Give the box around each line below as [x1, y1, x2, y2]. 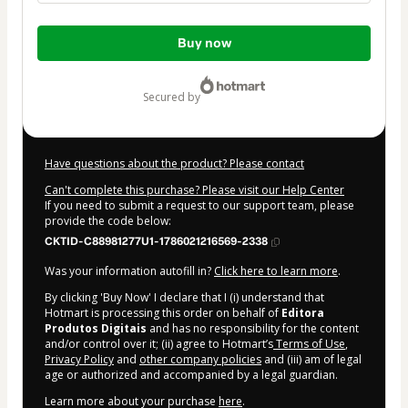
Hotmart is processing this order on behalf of [45, 305, 281, 321]
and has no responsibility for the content [147, 321, 359, 337]
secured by [148, 89, 200, 106]
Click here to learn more [214, 263, 338, 280]
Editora [281, 305, 324, 321]
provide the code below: [45, 213, 171, 229]
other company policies [139, 352, 261, 368]
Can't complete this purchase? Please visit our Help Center [45, 182, 344, 199]
